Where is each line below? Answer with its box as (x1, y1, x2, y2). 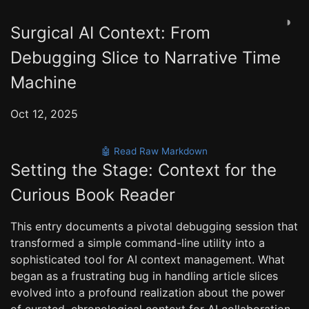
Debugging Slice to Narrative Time (10, 48, 281, 68)
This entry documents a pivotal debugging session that (10, 219, 298, 233)
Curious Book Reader (10, 185, 175, 205)
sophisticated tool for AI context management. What (10, 252, 285, 266)
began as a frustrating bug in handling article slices (10, 269, 278, 283)
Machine (10, 72, 77, 92)
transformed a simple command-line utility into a (10, 236, 265, 250)
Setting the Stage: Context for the (10, 160, 277, 180)
